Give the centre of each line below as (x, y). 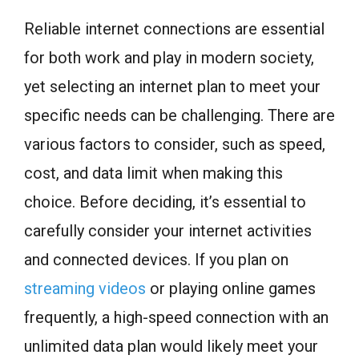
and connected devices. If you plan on (156, 259)
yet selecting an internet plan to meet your (172, 86)
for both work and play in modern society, (169, 57)
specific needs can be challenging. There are (179, 115)
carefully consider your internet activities (168, 230)
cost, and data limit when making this (153, 173)
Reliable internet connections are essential (174, 28)
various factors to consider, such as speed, (175, 144)
